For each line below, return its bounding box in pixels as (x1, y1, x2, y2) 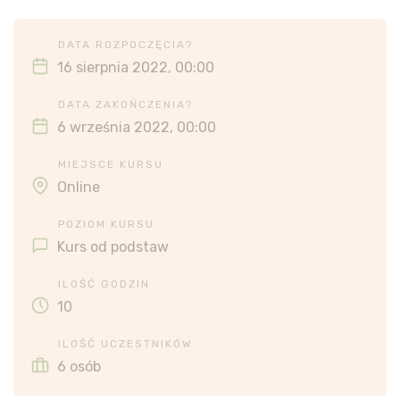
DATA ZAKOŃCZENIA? (58, 98, 193, 111)
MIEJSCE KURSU (58, 158, 163, 171)
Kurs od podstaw (57, 238, 169, 255)
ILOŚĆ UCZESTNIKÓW (58, 337, 193, 350)
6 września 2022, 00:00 (57, 119, 216, 136)
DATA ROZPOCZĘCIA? (58, 38, 193, 51)
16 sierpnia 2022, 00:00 (57, 59, 214, 76)
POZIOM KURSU (58, 218, 154, 230)
